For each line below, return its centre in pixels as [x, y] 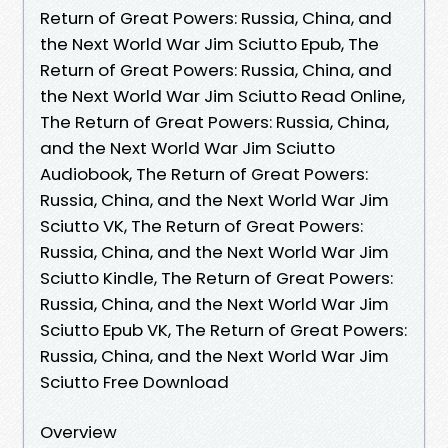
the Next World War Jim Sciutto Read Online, [222, 95]
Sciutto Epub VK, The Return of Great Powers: [223, 329]
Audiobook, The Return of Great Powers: [204, 173]
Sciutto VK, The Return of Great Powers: [201, 225]
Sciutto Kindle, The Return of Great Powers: [216, 277]
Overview [78, 431]
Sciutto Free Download [134, 381]
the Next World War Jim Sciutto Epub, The [209, 43]
